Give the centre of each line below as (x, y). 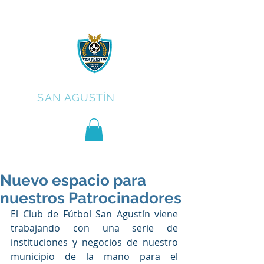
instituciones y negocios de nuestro (94, 242)
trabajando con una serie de (94, 228)
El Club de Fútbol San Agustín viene (94, 214)
